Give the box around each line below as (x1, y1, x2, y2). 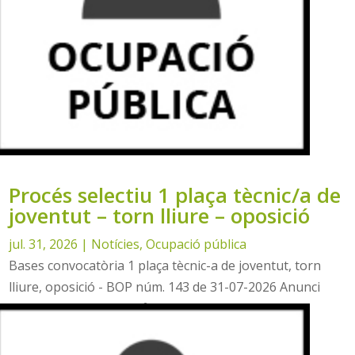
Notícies (91, 235, 140, 254)
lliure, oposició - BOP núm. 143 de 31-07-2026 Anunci (9, 278, 321, 296)
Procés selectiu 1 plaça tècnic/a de (9, 181, 342, 210)
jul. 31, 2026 (9, 235, 78, 254)
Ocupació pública (146, 235, 247, 254)
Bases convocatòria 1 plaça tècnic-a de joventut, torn (9, 257, 322, 275)
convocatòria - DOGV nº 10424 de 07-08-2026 (9, 300, 274, 318)
